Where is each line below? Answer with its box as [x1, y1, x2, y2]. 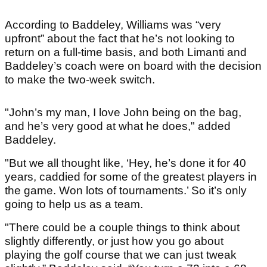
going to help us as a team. [5, 198, 143, 211]
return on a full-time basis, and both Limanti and [5, 46, 247, 59]
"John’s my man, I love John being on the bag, [5, 106, 241, 119]
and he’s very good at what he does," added [5, 120, 231, 133]
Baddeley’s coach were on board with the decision [5, 60, 262, 73]
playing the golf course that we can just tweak [5, 249, 237, 262]
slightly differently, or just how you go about [5, 235, 223, 248]
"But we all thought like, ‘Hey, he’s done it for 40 [5, 157, 246, 170]
